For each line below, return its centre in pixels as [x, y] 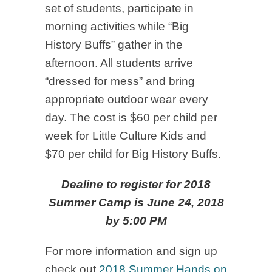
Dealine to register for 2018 [136, 184]
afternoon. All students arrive [119, 63]
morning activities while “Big [117, 26]
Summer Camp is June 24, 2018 [136, 202]
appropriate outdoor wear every [127, 99]
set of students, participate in [119, 8]
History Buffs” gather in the [114, 45]
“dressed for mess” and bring [120, 81]
